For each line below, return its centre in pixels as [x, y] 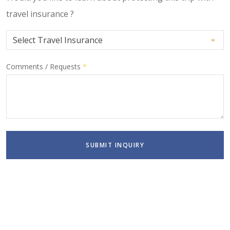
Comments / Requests [44, 66]
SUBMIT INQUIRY [115, 145]
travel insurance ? [40, 14]
